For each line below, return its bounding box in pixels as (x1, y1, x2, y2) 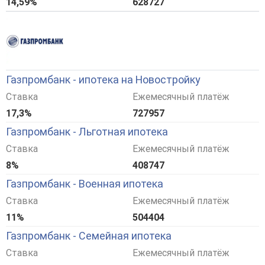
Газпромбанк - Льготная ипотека (6, 125, 168, 138)
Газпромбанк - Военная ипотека (6, 177, 163, 190)
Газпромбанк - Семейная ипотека (6, 230, 172, 243)
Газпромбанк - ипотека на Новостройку (6, 73, 201, 86)
